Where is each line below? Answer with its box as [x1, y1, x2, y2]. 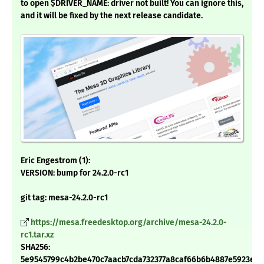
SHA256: [21, 242, 50, 253]
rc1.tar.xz [21, 230, 54, 240]
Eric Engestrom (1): [21, 156, 90, 166]
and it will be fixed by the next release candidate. [21, 11, 203, 21]
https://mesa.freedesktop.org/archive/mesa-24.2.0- [31, 217, 227, 228]
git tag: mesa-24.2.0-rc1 [21, 193, 108, 203]
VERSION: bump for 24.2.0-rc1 [21, 168, 128, 179]
